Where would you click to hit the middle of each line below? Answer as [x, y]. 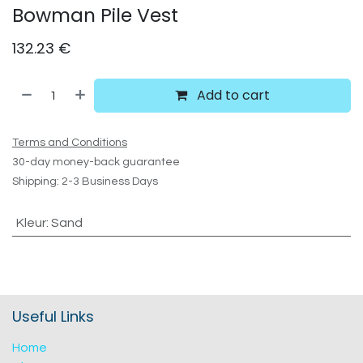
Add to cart [232, 95]
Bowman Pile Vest [95, 15]
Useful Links [53, 316]
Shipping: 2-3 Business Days [85, 181]
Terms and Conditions [70, 143]
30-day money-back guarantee [96, 162]
